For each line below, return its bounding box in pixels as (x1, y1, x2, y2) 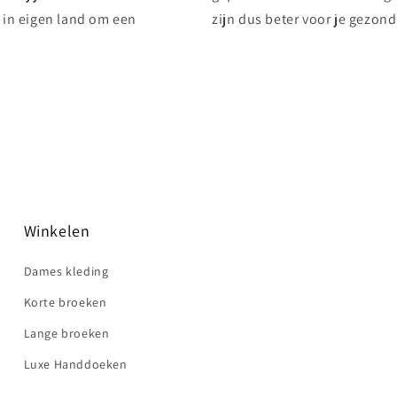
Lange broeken (23, 325, 110, 341)
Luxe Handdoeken (23, 356, 128, 372)
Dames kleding (23, 263, 109, 279)
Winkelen (23, 221, 90, 241)
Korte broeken (23, 294, 107, 310)
